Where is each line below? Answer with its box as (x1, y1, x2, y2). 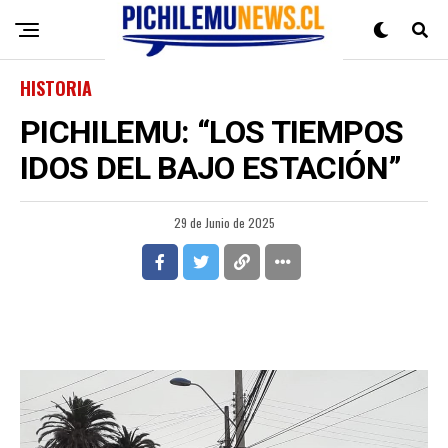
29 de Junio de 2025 (173, 214, 275, 231)
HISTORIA (20, 75, 92, 101)
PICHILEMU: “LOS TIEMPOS (20, 113, 404, 151)
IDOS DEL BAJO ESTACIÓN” (20, 149, 402, 187)
